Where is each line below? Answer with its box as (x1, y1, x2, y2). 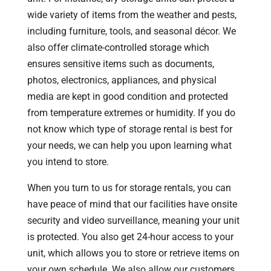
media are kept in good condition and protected (27, 90, 228, 102)
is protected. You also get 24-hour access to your (27, 230, 233, 243)
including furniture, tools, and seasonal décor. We (27, 25, 236, 37)
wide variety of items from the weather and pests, (27, 8, 237, 21)
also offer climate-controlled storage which (27, 41, 209, 53)
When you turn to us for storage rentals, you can (27, 181, 231, 194)
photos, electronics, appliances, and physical (27, 74, 217, 86)
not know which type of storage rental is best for (27, 123, 232, 135)
